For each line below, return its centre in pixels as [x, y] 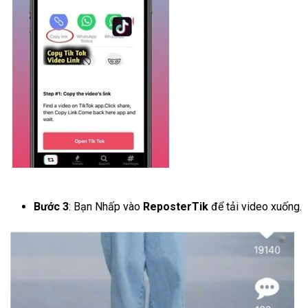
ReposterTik [175, 206]
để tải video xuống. [255, 206]
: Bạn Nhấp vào [106, 206]
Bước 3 [51, 206]
